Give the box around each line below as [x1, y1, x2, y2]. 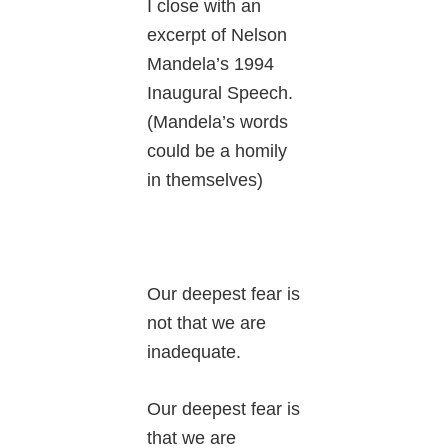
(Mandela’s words [147, 112, 289, 133]
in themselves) [147, 170, 264, 191]
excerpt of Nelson [147, 25, 288, 46]
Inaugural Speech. [147, 83, 299, 104]
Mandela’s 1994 [147, 54, 275, 75]
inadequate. [147, 342, 242, 363]
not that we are [147, 313, 267, 334]
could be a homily [147, 141, 288, 162]
